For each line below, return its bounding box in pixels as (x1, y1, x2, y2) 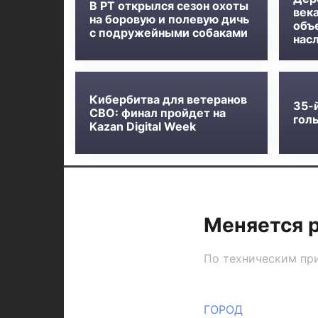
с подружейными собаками (89, 25, 248, 40)
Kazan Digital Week (89, 119, 196, 133)
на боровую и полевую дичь (89, 11, 249, 26)
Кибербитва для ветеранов (89, 92, 247, 106)
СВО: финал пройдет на (89, 105, 226, 120)
